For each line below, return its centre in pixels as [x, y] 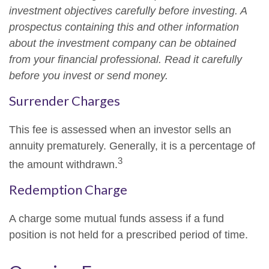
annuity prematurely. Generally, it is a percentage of [132, 146]
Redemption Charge [68, 189]
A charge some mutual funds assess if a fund [116, 219]
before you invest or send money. [89, 76]
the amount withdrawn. [63, 165]
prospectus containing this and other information [124, 27]
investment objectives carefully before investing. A [128, 11]
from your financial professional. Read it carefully [125, 59]
